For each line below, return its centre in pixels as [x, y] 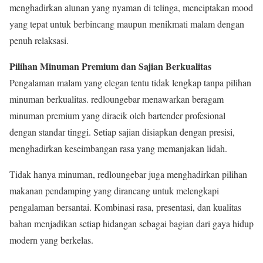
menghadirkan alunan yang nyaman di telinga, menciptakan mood [131, 8]
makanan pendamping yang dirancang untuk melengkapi [114, 191]
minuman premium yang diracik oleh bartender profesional [117, 116]
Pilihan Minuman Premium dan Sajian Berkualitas [110, 66]
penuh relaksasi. [39, 41]
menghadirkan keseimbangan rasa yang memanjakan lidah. [118, 149]
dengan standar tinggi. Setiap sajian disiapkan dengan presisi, [122, 132]
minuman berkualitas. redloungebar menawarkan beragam [117, 99]
